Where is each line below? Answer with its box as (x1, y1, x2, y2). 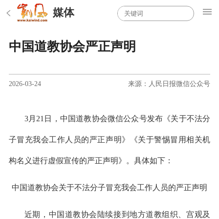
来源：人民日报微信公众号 (128, 79, 211, 88)
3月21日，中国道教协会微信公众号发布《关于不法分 (24, 114, 211, 123)
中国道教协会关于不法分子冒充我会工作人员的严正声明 (12, 183, 207, 192)
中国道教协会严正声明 (8, 40, 136, 54)
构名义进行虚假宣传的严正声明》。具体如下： (8, 156, 173, 165)
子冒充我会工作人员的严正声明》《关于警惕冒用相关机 (8, 135, 211, 144)
